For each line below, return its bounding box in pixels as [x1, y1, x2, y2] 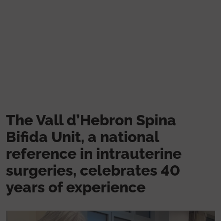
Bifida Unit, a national [6, 128, 159, 146]
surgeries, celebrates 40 [6, 161, 180, 179]
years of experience [6, 178, 146, 196]
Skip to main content [110, 1, 181, 10]
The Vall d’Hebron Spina [6, 111, 176, 129]
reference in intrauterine [6, 145, 182, 162]
